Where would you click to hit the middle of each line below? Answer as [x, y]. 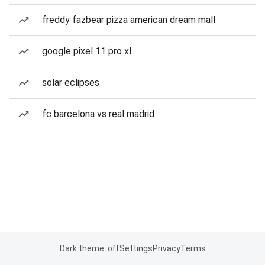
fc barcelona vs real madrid [98, 114]
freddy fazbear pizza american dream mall [129, 20]
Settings [136, 248]
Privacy [166, 248]
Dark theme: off [89, 248]
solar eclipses [71, 83]
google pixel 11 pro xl [87, 51]
